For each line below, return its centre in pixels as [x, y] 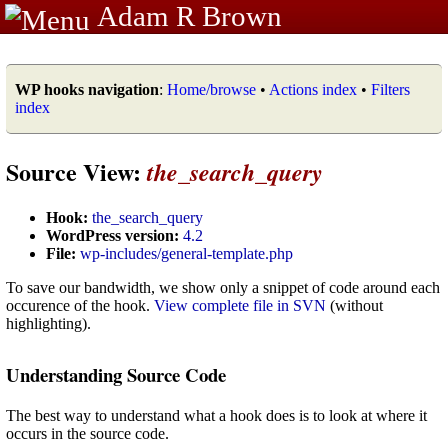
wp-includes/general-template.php [186, 253]
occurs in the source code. [87, 433]
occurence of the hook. [80, 305]
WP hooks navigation [87, 89]
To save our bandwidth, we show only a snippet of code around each [223, 287]
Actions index [313, 89]
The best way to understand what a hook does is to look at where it [216, 415]
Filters [390, 89]
